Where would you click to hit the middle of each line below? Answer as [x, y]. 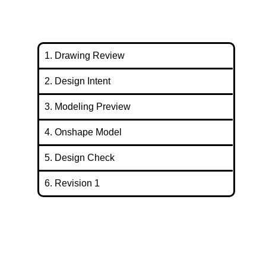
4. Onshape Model [83, 132]
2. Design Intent [77, 81]
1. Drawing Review [84, 56]
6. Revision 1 [72, 183]
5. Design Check [79, 158]
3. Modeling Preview [87, 107]
